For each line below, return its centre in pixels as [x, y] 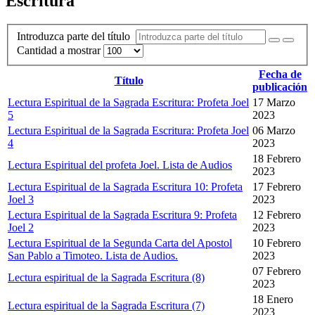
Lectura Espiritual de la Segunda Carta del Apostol [120, 243]
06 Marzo [274, 131]
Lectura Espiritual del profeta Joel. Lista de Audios [120, 165]
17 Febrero [277, 187]
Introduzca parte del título [76, 37]
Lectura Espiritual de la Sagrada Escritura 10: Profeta [125, 187]
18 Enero [273, 300]
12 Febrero [277, 215]
